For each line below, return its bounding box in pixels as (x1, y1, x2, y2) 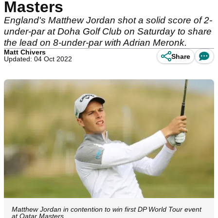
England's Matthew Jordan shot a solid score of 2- (4, 15, 212, 25)
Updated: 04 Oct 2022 (4, 55, 72, 63)
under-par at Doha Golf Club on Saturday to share (4, 26, 212, 36)
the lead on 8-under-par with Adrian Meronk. (4, 37, 187, 48)
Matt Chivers (4, 48, 46, 56)
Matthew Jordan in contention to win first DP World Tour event (12, 205, 201, 213)
